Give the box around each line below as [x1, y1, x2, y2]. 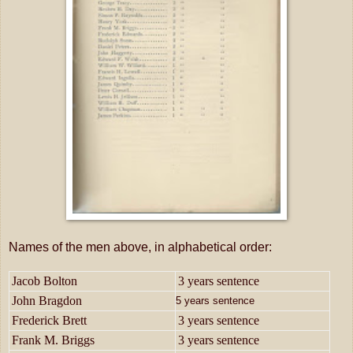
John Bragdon [12, 294, 82, 308]
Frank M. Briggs [12, 333, 95, 347]
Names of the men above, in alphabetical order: [9, 240, 272, 255]
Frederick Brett [12, 314, 87, 328]
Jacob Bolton [12, 274, 77, 288]
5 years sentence [176, 295, 255, 307]
